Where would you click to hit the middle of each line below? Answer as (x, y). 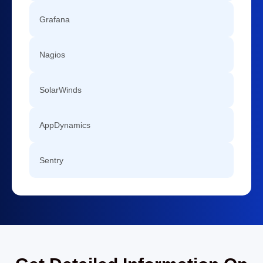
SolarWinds (60, 90)
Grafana (55, 19)
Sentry (51, 160)
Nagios (52, 55)
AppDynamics (65, 125)
